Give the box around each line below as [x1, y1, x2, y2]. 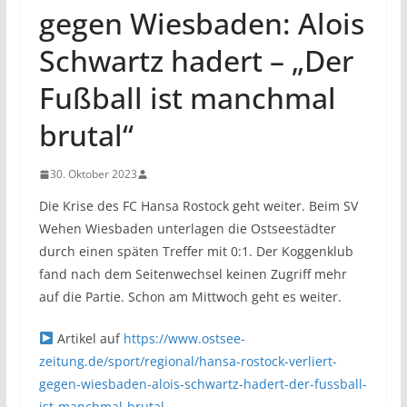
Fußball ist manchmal [38, 78, 336, 117]
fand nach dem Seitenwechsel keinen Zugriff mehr [38, 265, 347, 283]
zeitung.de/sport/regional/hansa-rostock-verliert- [38, 352, 337, 370]
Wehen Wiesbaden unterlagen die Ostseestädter [38, 220, 336, 237]
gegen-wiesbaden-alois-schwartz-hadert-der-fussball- [38, 375, 367, 392]
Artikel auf [53, 330, 124, 347]
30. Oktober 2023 [49, 166, 137, 182]
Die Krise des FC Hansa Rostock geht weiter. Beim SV [38, 197, 358, 214]
